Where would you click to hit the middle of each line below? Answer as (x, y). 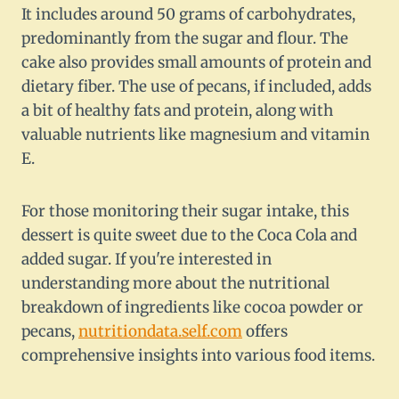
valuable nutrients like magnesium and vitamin (195, 135)
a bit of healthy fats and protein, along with (177, 111)
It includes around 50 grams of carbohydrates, (188, 15)
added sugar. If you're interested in (147, 260)
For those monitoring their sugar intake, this (185, 212)
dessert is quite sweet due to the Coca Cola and (189, 236)
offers (265, 332)
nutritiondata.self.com (160, 332)
